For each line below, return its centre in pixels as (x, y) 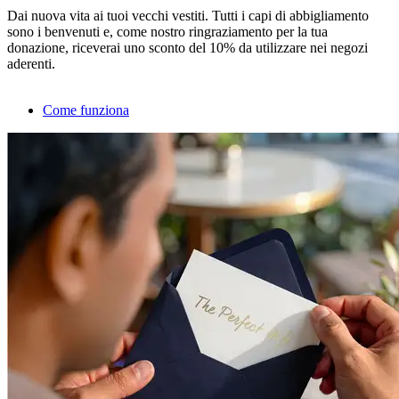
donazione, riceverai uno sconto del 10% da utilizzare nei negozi (187, 48)
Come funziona (86, 110)
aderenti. (31, 64)
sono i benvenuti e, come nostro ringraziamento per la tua (167, 32)
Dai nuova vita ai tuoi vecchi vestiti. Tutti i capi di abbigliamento (188, 16)
